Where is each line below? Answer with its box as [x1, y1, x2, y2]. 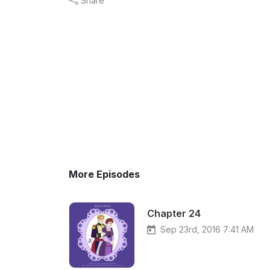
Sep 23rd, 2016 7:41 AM [160, 224, 254, 234]
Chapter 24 [147, 207, 201, 219]
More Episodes [69, 168, 140, 180]
